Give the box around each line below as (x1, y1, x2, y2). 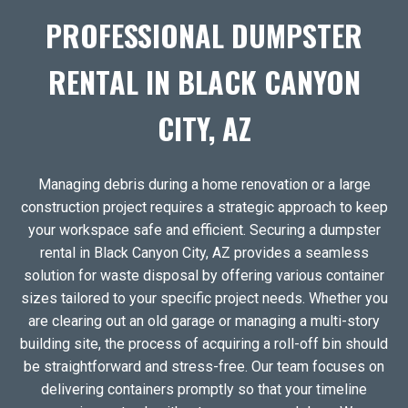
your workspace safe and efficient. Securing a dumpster (27, 220, 381, 239)
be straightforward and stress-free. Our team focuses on (24, 357, 384, 375)
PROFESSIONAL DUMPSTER (46, 13, 362, 56)
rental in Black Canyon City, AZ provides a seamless (39, 243, 369, 261)
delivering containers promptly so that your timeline (41, 380, 367, 398)
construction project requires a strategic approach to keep (20, 198, 388, 216)
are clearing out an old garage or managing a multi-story (28, 311, 380, 330)
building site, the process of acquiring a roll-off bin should (20, 334, 388, 352)
